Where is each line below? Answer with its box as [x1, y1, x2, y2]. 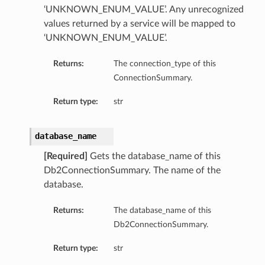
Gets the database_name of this [87, 151, 221, 161]
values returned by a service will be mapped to [43, 19, 235, 29]
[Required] [43, 151, 88, 161]
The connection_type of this [113, 59, 216, 69]
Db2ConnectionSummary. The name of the [43, 166, 221, 176]
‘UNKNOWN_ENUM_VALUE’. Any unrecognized [43, 5, 244, 15]
